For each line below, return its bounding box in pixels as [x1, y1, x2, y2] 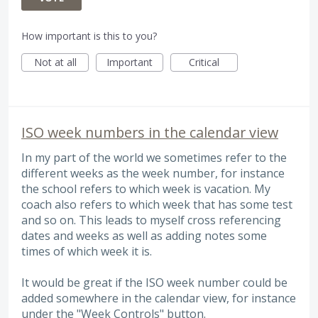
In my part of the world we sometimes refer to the [21, 149, 287, 165]
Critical [189, 55, 219, 69]
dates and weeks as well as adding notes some [21, 227, 267, 243]
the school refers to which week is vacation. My [21, 180, 270, 197]
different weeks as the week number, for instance [21, 165, 285, 181]
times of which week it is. [21, 243, 152, 259]
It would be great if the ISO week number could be [21, 275, 287, 291]
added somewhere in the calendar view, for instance [21, 290, 296, 307]
